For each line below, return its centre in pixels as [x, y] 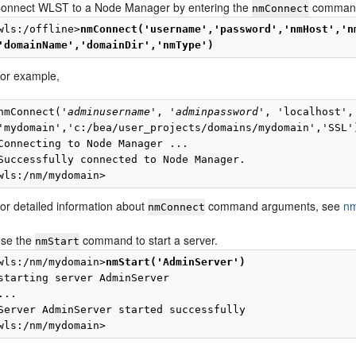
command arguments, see [275, 206]
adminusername [109, 112]
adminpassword [217, 112]
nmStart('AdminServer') [176, 262]
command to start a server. [149, 240]
